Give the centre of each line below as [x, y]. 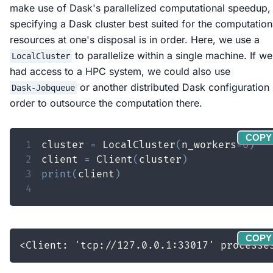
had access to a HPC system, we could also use [120, 72]
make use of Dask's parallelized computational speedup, [140, 8]
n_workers [209, 145]
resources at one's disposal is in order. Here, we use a [135, 40]
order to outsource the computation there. [106, 103]
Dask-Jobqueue [43, 88]
